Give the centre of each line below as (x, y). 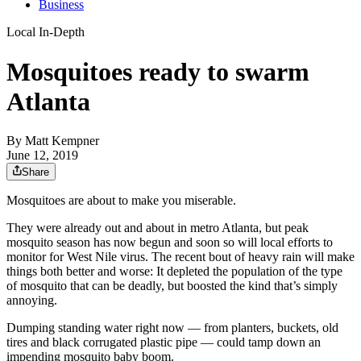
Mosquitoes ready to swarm (158, 71)
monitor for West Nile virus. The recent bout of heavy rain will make (180, 257)
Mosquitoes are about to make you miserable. (121, 201)
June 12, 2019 (42, 156)
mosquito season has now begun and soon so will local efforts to (170, 243)
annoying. (32, 301)
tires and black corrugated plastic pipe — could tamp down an (164, 342)
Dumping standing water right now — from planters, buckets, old (172, 328)
